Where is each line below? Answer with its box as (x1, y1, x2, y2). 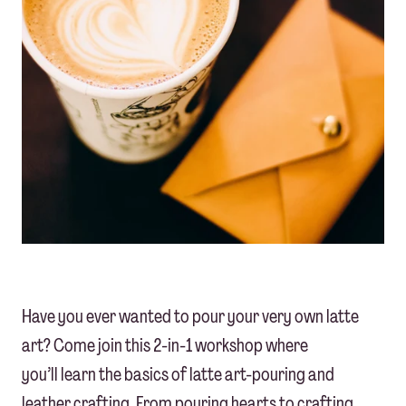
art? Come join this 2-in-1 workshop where (22, 333, 308, 358)
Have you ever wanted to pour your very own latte (22, 304, 359, 329)
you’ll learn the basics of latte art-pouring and (22, 362, 334, 387)
